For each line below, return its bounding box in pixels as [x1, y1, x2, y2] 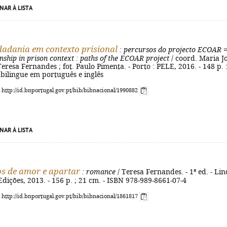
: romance [80, 168, 116, 176]
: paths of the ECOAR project [74, 54, 169, 62]
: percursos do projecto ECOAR [118, 46, 221, 54]
